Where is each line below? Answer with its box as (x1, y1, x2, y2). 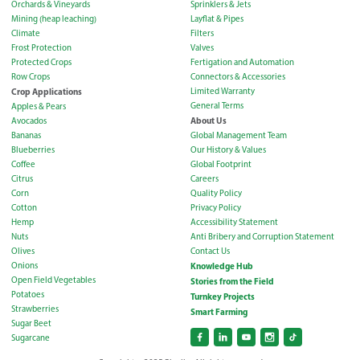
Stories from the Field (190, 275, 274, 287)
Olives (11, 245, 35, 256)
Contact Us (190, 245, 230, 256)
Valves (190, 42, 214, 53)
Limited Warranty (190, 85, 255, 96)
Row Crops (11, 71, 50, 82)
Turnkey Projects (190, 290, 255, 302)
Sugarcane (11, 332, 50, 343)
